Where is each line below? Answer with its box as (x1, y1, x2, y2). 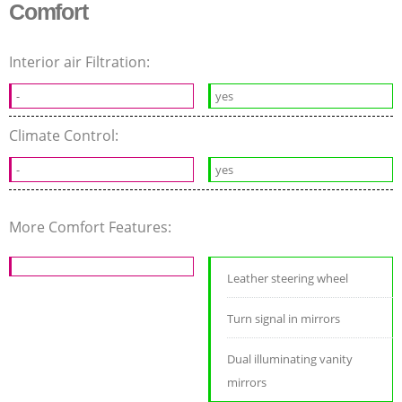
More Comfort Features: (9, 216, 175, 237)
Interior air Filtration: (9, 51, 153, 72)
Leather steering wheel (227, 269, 349, 286)
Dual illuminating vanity (227, 350, 354, 367)
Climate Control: (9, 125, 122, 145)
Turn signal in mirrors (227, 310, 341, 327)
